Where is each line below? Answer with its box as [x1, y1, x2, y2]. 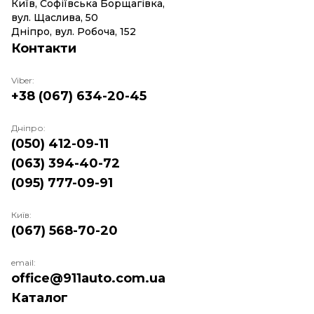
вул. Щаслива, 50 [11, 11, 98, 24]
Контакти [11, 41, 76, 56]
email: [11, 257, 36, 268]
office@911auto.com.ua [11, 271, 165, 286]
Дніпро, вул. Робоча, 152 [11, 25, 136, 38]
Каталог [11, 290, 68, 306]
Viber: [11, 75, 34, 86]
